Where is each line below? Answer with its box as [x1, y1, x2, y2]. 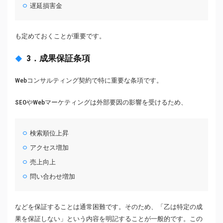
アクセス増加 [30, 143, 69, 151]
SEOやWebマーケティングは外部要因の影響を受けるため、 [15, 98, 187, 106]
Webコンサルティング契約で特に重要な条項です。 [15, 76, 163, 84]
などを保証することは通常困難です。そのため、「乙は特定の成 [15, 203, 203, 211]
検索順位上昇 [30, 129, 69, 137]
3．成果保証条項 [26, 53, 90, 63]
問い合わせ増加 [30, 172, 76, 180]
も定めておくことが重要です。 [15, 32, 106, 40]
